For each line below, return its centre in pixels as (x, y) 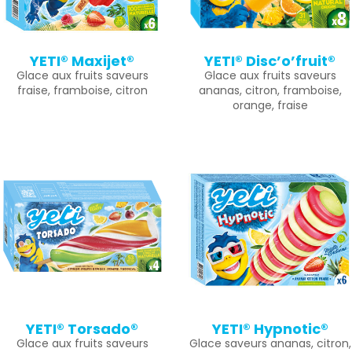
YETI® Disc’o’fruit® (270, 61)
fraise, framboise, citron (82, 90)
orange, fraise (270, 105)
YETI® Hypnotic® (270, 329)
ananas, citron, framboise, (270, 90)
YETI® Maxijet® (82, 61)
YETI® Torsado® (82, 329)
